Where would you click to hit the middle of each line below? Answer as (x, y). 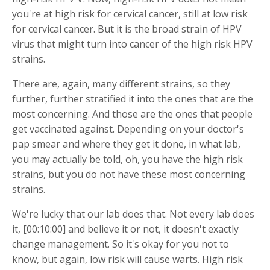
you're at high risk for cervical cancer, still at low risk (130, 14)
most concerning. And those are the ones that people (132, 114)
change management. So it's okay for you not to (121, 244)
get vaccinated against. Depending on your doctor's (128, 129)
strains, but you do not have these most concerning (129, 174)
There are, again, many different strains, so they (121, 83)
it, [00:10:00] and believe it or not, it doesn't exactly (125, 229)
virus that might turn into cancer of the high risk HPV (132, 44)
